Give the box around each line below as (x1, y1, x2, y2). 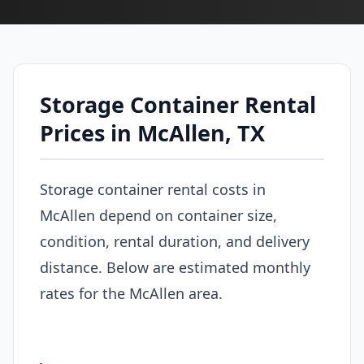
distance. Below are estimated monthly (40, 257, 310, 277)
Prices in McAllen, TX (40, 118, 265, 148)
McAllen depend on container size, (40, 205, 277, 225)
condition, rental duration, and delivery (40, 231, 310, 251)
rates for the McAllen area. (40, 283, 223, 303)
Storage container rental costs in (40, 179, 266, 199)
